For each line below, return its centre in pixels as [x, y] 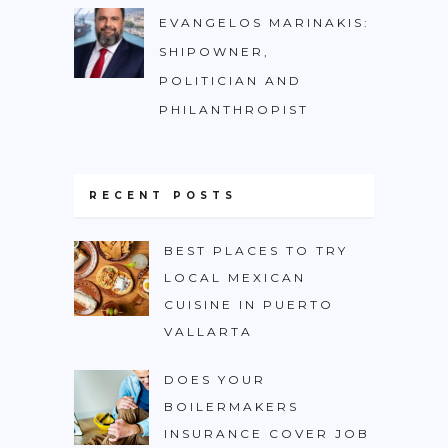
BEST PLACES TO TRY [256, 250]
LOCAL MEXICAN [235, 277]
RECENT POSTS [163, 195]
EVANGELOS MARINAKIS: [264, 22]
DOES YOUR [215, 379]
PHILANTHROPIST [234, 109]
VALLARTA [208, 331]
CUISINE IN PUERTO [249, 304]
